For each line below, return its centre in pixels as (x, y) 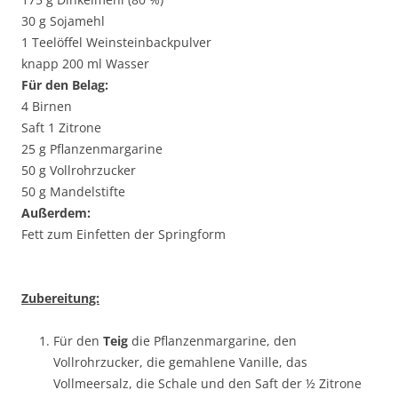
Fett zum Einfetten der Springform (123, 234)
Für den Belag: (65, 85)
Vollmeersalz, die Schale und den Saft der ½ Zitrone (207, 383)
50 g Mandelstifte (73, 191)
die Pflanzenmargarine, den (212, 341)
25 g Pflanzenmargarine (92, 149)
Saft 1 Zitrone (61, 127)
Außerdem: (56, 213)
